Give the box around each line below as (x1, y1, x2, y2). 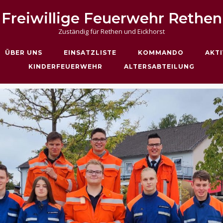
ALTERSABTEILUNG (124, 62, 195, 70)
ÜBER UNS (4, 48, 42, 56)
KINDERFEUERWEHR (28, 62, 103, 70)
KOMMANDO (137, 48, 184, 56)
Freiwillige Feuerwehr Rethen (1, 9, 222, 27)
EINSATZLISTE (63, 48, 116, 56)
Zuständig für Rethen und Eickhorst (58, 26, 165, 36)
